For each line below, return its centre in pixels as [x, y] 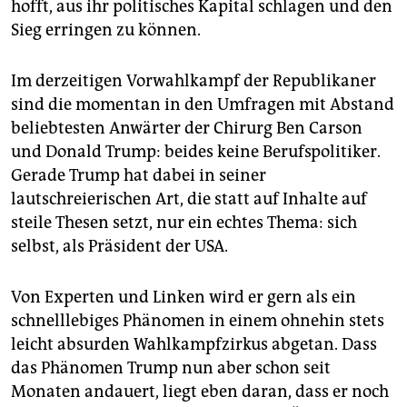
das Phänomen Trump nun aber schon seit [171, 368]
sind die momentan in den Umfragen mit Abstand [203, 105]
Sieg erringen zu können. [106, 30]
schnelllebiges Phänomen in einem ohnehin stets [198, 321]
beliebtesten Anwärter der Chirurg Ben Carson [187, 129]
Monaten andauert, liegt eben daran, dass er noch [200, 392]
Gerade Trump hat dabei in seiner [139, 176]
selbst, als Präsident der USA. [119, 247]
